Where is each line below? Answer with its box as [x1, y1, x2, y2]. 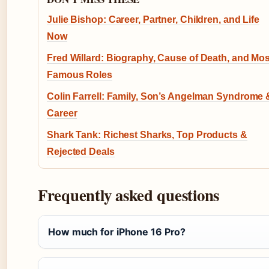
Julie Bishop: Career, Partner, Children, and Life [47, 14, 260, 25]
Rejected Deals [47, 147, 115, 157]
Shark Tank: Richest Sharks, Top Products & [47, 130, 247, 141]
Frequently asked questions [38, 183, 220, 207]
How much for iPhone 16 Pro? [48, 226, 186, 238]
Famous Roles [47, 70, 112, 80]
